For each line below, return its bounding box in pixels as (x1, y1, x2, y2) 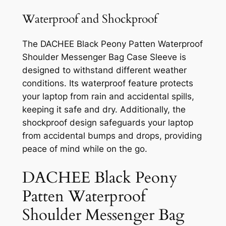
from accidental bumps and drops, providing (22, 130, 202, 141)
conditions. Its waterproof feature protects (22, 78, 193, 88)
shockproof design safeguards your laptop (22, 117, 193, 128)
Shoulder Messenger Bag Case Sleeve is (22, 51, 186, 62)
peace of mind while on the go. (22, 143, 147, 154)
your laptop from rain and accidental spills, (22, 91, 194, 101)
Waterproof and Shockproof (22, 11, 157, 27)
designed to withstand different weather (22, 65, 187, 75)
